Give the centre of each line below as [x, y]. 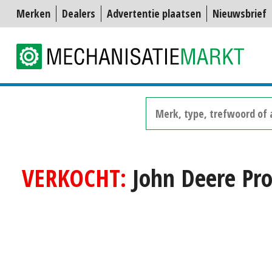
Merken [33, 13]
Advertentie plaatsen [154, 13]
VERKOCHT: [74, 177]
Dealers [79, 13]
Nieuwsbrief [240, 13]
